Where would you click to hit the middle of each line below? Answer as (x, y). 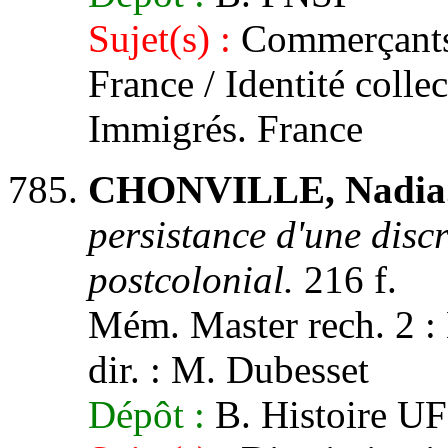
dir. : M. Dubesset (228, 369)
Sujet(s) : (159, 38)
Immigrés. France (225, 128)
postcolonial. (191, 279)
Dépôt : (146, 414)
